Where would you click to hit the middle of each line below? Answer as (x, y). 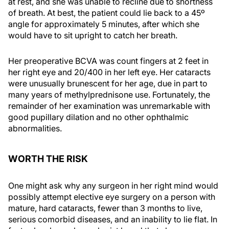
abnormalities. (35, 128)
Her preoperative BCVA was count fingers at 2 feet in (108, 61)
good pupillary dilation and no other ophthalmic (98, 117)
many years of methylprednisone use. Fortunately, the (109, 95)
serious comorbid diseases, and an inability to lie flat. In (113, 219)
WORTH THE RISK (48, 159)
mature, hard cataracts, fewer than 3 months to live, (105, 208)
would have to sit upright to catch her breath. (93, 35)
